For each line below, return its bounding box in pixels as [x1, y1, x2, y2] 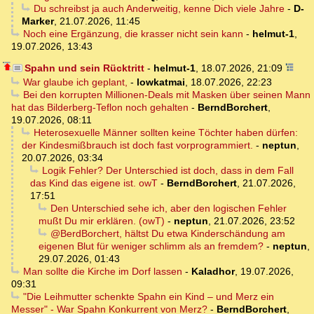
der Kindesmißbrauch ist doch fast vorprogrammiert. [22, 139, 253, 151]
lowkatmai [136, 76, 185, 88]
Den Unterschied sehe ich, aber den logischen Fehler [50, 203, 287, 214]
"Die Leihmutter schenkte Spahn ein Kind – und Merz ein [22, 291, 274, 303]
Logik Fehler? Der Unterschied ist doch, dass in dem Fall [41, 165, 294, 177]
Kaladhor [191, 266, 235, 278]
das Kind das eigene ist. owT [30, 177, 158, 189]
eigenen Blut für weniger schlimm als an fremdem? [39, 240, 264, 252]
